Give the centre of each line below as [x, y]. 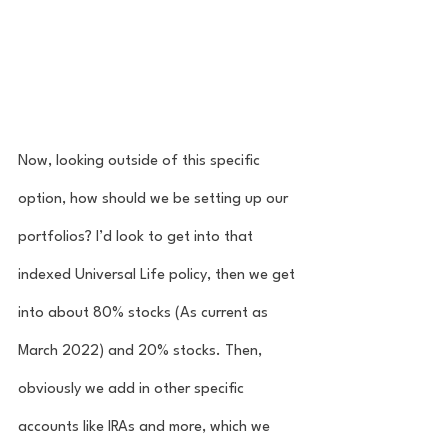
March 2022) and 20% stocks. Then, [142, 351]
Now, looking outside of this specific [141, 161]
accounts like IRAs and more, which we [146, 427]
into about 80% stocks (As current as [145, 313]
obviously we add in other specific [133, 389]
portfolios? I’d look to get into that [137, 237]
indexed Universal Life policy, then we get [158, 275]
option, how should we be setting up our [155, 199]
